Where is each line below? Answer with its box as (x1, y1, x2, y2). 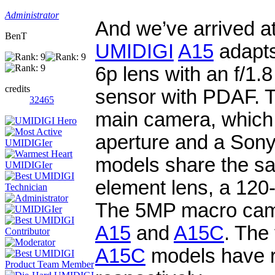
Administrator (5, 9, 59, 20)
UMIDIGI (95, 40, 174, 63)
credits (5, 83, 30, 94)
